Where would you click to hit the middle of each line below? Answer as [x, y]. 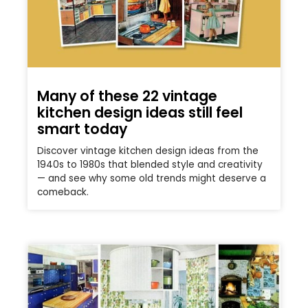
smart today [82, 129]
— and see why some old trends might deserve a [152, 178]
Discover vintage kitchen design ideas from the [148, 151]
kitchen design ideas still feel [140, 112]
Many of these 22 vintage [127, 96]
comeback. [63, 192]
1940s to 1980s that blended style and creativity [150, 164]
